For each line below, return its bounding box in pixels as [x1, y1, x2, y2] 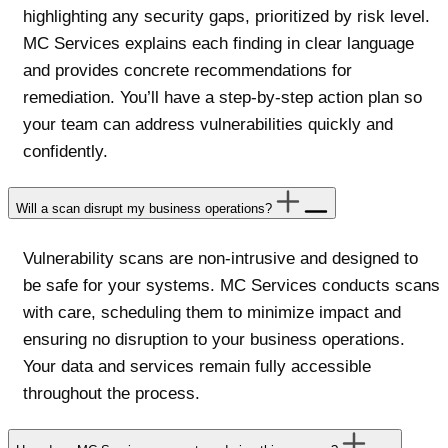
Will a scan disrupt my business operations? [16, 201, 272, 217]
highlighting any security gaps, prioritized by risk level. [23, 7, 430, 27]
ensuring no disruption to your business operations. [23, 330, 405, 350]
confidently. [23, 142, 108, 162]
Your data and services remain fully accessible [23, 357, 371, 377]
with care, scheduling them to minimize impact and [23, 303, 401, 323]
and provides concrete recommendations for [23, 61, 352, 81]
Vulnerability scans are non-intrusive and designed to [23, 249, 418, 269]
